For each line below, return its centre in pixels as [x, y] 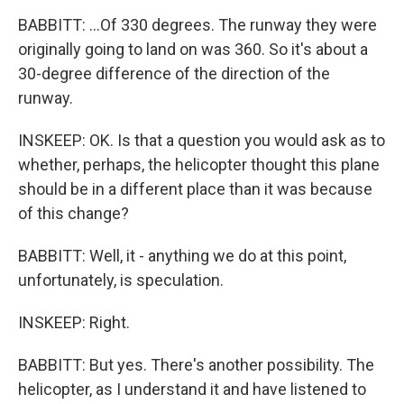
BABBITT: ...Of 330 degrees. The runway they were [197, 25]
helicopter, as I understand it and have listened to [192, 389]
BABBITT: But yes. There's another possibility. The [196, 365]
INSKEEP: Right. [74, 322]
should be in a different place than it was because [195, 189]
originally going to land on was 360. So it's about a [193, 49]
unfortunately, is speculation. [121, 280]
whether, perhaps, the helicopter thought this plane [199, 165]
